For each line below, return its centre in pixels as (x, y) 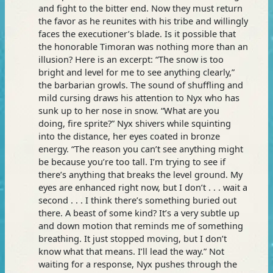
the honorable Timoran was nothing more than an (143, 46)
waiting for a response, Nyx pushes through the (137, 264)
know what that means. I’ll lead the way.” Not (131, 251)
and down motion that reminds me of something (140, 225)
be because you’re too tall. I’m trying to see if (132, 161)
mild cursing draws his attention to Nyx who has (139, 97)
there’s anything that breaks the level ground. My (140, 174)
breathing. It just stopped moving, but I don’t (132, 238)
